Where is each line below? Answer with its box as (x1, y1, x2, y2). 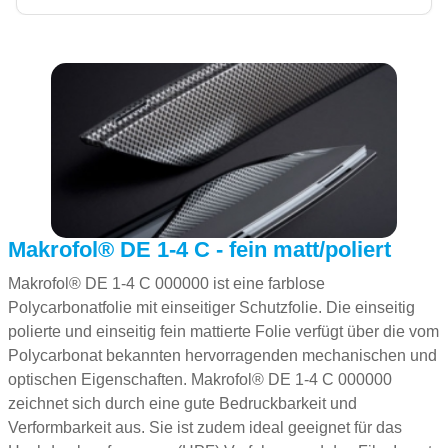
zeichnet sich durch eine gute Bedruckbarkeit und (8, 395, 357, 412)
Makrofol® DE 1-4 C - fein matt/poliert (8, 237, 391, 262)
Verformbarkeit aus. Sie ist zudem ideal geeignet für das (8, 419, 402, 436)
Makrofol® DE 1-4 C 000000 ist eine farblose (8, 275, 325, 292)
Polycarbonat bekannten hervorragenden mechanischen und (8, 347, 437, 364)
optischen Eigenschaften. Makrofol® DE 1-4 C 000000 (8, 371, 392, 388)
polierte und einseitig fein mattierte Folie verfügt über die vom (8, 323, 439, 340)
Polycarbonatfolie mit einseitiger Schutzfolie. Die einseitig (8, 299, 415, 316)
